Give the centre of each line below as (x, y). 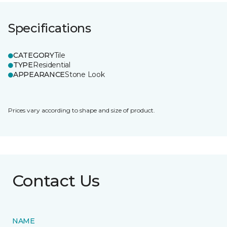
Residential (51, 65)
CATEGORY (34, 55)
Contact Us (56, 181)
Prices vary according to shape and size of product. (82, 110)
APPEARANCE (39, 74)
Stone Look (85, 74)
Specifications (50, 28)
